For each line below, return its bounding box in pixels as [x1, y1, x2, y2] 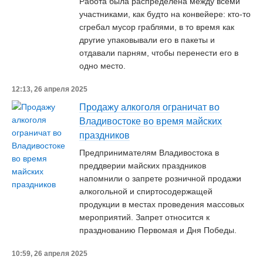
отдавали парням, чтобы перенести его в [79, 48, 238, 58]
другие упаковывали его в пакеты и [79, 35, 215, 45]
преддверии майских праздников [79, 161, 206, 170]
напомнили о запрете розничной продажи [79, 174, 241, 183]
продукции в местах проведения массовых [79, 200, 244, 209]
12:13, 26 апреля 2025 [12, 85, 87, 93]
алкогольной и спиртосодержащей [79, 187, 213, 196]
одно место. [79, 61, 128, 70]
